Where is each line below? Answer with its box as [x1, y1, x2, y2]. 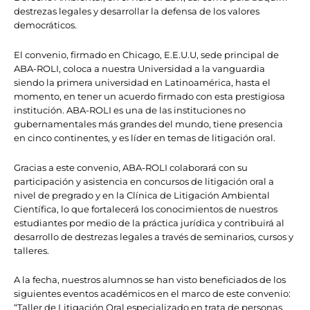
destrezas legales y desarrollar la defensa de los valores [14, 6, 259, 17]
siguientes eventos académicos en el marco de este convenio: [14, 288, 291, 300]
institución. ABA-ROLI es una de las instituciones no [14, 104, 246, 116]
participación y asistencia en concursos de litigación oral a [14, 175, 274, 187]
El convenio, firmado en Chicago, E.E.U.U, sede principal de [14, 48, 279, 60]
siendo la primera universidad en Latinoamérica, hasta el [14, 76, 271, 88]
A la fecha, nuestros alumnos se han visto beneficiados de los [14, 274, 286, 286]
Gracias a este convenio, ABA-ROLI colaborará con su [14, 161, 248, 173]
